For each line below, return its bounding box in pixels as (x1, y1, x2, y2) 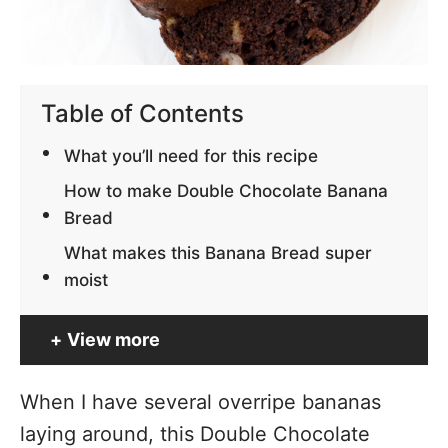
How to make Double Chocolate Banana (64, 180, 389, 202)
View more (67, 329, 160, 351)
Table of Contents (41, 98, 244, 128)
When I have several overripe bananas (20, 390, 381, 415)
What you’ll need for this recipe (64, 145, 319, 167)
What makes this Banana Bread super (64, 242, 373, 264)
